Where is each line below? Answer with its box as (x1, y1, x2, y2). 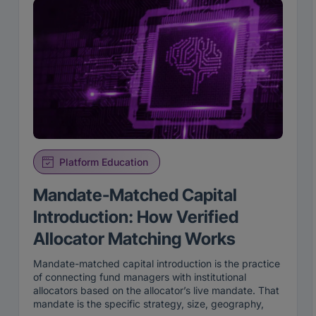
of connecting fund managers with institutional (33, 271, 246, 284)
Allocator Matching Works (33, 229, 239, 250)
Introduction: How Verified (33, 207, 238, 228)
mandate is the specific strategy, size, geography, (33, 298, 264, 310)
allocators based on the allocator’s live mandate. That (33, 284, 279, 297)
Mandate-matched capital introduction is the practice (33, 257, 280, 270)
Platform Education (59, 156, 148, 169)
